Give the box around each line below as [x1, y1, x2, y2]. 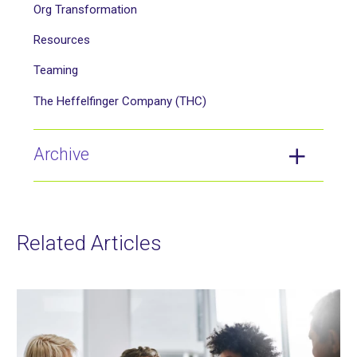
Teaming [33, 63, 78, 78]
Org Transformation [33, 2, 137, 17]
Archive [33, 144, 89, 165]
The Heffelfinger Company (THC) [33, 93, 206, 108]
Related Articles [17, 230, 162, 255]
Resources [33, 33, 90, 48]
